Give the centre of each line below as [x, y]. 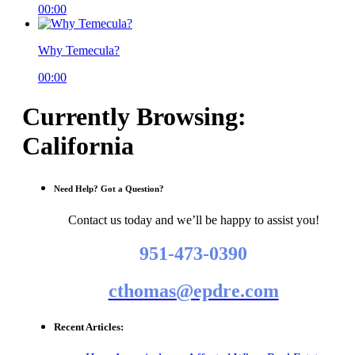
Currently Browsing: [134, 116]
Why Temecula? [79, 51]
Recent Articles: [89, 326]
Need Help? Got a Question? [109, 188]
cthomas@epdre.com [193, 290]
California [78, 145]
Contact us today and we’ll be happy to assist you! [193, 219]
